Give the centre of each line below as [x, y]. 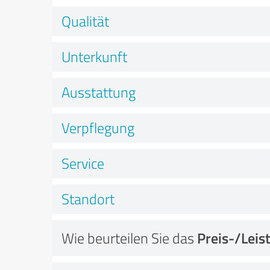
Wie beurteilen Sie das [129, 238]
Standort [88, 199]
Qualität [85, 21]
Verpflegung [98, 127]
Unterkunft [94, 56]
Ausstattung [99, 92]
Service [83, 163]
